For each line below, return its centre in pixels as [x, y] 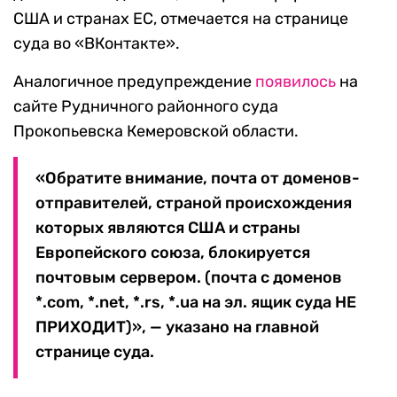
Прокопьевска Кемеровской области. [156, 132]
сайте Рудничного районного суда [146, 107]
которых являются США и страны [168, 228]
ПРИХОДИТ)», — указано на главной [177, 327]
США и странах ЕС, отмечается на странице [181, 19]
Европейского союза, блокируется [173, 253]
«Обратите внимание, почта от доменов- [198, 179]
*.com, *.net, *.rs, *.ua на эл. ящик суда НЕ [196, 303]
